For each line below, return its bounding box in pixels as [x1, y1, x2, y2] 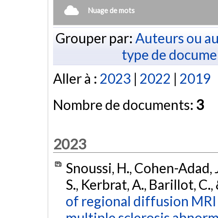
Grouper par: [55, 29, 135, 46]
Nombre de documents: [53, 96, 196, 113]
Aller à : [53, 70, 100, 87]
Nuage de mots [88, 6, 135, 15]
